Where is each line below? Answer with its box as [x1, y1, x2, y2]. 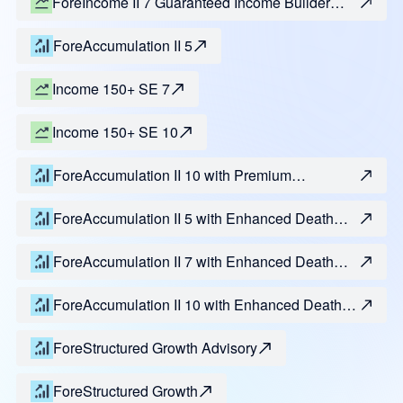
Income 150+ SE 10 [51, 121, 178, 143]
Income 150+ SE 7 [51, 78, 170, 100]
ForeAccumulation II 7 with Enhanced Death [52, 251, 334, 273]
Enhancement [52, 186, 142, 208]
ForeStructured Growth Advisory [52, 337, 257, 359]
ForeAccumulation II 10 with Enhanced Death [52, 294, 342, 316]
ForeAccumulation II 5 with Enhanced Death [52, 208, 334, 229]
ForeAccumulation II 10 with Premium [52, 165, 291, 186]
